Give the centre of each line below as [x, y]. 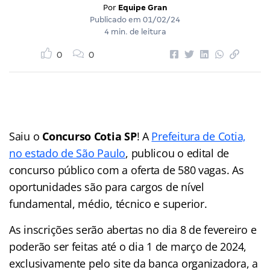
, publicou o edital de [177, 153]
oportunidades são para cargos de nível [107, 187]
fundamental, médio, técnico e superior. [108, 203]
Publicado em [116, 19]
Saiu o [26, 136]
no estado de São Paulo [67, 153]
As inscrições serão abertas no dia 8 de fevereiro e [133, 229]
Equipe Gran [143, 7]
